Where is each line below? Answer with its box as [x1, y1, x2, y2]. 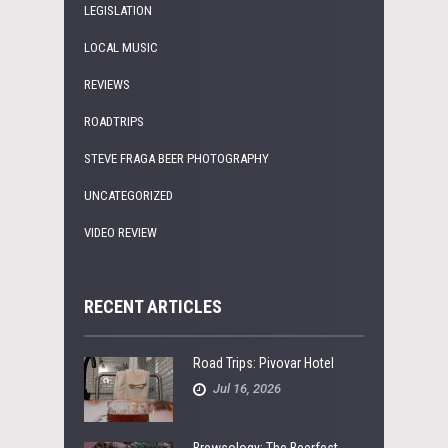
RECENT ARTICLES [84, 295, 222, 317]
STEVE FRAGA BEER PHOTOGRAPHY [84, 150, 269, 166]
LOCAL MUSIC [84, 39, 158, 55]
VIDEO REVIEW [84, 224, 157, 240]
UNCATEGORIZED [84, 187, 173, 203]
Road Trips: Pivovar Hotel [193, 354, 334, 371]
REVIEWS [84, 76, 130, 92]
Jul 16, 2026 [213, 380, 281, 396]
